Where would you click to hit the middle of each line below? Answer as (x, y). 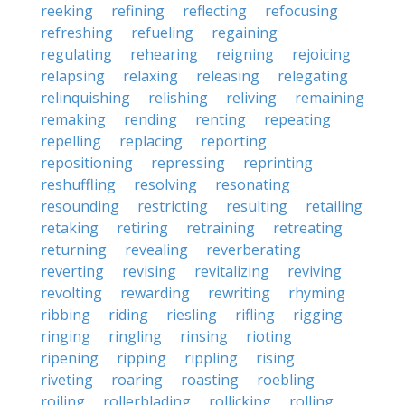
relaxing (151, 76)
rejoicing (321, 54)
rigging (318, 315)
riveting (67, 380)
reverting (72, 271)
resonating (253, 184)
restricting (173, 206)
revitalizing (232, 271)
